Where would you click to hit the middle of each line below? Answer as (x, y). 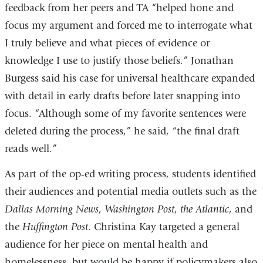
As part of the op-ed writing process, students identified (130, 174)
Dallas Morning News (51, 210)
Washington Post (139, 210)
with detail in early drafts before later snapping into (122, 96)
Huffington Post (55, 227)
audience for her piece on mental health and (106, 245)
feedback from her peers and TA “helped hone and (119, 8)
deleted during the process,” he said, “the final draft (122, 131)
